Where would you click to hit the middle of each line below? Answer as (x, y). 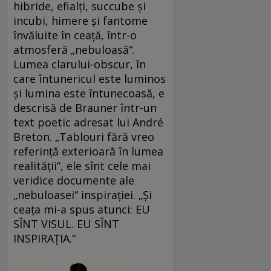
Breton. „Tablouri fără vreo (84, 136)
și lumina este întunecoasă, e (89, 93)
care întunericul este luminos (90, 78)
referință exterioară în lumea (88, 151)
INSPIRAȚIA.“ (44, 238)
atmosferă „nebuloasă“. (74, 49)
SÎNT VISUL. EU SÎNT (66, 224)
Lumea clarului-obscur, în (80, 64)
